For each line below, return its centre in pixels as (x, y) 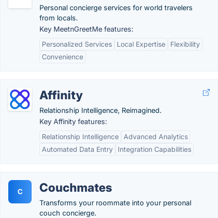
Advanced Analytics (156, 136)
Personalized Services (77, 44)
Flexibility (185, 44)
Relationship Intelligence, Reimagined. (100, 110)
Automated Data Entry (77, 149)
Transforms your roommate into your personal (115, 203)
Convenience (63, 57)
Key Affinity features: (73, 121)
